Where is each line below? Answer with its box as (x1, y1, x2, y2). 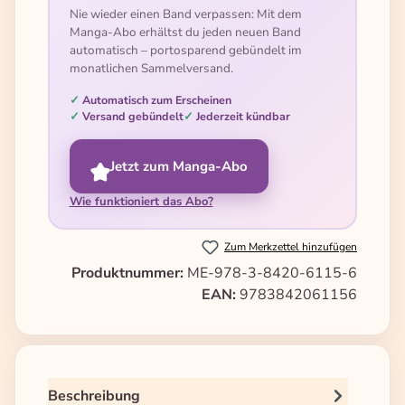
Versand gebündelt (81, 108, 184, 124)
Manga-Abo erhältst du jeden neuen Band (69, 23, 301, 41)
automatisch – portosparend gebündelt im (69, 41, 302, 59)
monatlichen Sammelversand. (69, 59, 233, 77)
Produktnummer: (71, 263, 187, 284)
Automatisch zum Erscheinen (81, 91, 231, 108)
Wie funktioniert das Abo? (69, 193, 213, 210)
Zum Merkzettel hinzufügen (224, 240, 357, 255)
